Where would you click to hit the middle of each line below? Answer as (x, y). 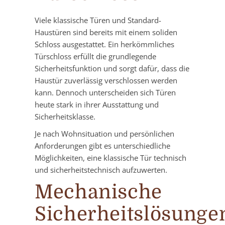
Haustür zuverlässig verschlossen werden (106, 81)
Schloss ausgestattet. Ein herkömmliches (104, 44)
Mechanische (99, 192)
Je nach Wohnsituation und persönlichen (104, 134)
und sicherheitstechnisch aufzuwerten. (101, 170)
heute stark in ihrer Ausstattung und (97, 105)
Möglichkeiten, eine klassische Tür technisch (110, 158)
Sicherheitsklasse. (65, 117)
